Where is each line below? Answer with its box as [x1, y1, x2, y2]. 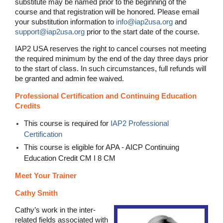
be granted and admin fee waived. [15, 74, 126, 83]
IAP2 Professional [111, 119, 169, 128]
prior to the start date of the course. [85, 27, 200, 36]
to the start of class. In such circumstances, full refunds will [15, 64, 206, 73]
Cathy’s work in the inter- [15, 206, 96, 215]
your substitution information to [15, 17, 116, 26]
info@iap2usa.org [116, 17, 173, 26]
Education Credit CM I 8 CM [24, 153, 115, 162]
